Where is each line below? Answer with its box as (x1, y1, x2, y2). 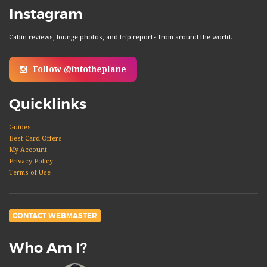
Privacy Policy (9, 157, 53, 165)
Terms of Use (9, 168, 51, 176)
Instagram (9, 5, 83, 23)
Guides (9, 123, 31, 131)
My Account (9, 145, 47, 154)
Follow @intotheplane (30, 64, 126, 74)
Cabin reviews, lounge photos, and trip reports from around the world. (9, 33, 232, 41)
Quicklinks (9, 95, 86, 113)
